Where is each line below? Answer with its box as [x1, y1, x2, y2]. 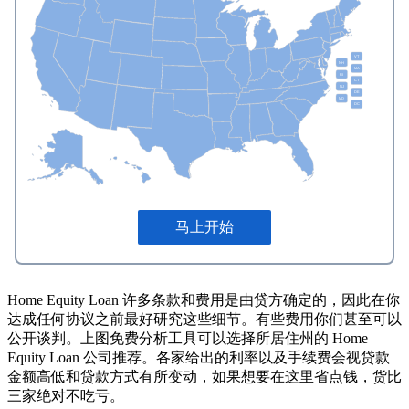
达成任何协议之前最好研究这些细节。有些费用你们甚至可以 [7, 311, 402, 328]
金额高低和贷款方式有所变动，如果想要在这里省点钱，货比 [7, 369, 402, 385]
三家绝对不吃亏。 [7, 388, 124, 404]
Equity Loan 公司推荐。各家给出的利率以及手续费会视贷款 [7, 350, 390, 366]
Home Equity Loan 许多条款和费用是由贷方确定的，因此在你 [7, 292, 400, 309]
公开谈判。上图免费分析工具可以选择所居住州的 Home [7, 330, 368, 347]
